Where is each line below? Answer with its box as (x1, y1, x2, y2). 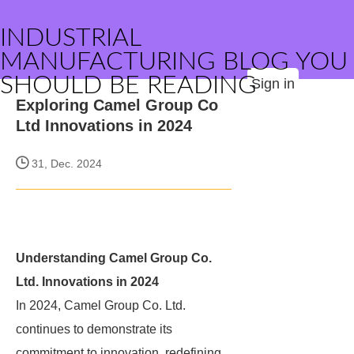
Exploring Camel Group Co (16, 96, 218, 114)
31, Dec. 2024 (28, 157, 102, 170)
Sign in (251, 76, 295, 92)
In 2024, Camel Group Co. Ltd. (16, 299, 186, 312)
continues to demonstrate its (16, 322, 172, 336)
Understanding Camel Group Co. (16, 251, 212, 265)
